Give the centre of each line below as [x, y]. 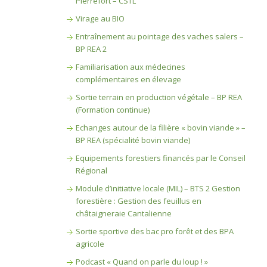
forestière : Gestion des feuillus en [138, 201]
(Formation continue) [112, 110]
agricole [90, 244]
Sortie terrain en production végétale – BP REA [159, 97]
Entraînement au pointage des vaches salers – [159, 36]
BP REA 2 [91, 49]
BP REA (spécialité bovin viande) [133, 140]
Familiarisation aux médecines [130, 67]
